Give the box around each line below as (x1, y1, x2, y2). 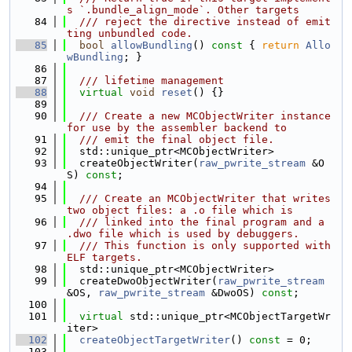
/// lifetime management (67, 75, 224, 86)
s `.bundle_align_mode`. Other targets (67, 4, 299, 16)
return (262, 39, 299, 51)
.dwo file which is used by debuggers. (67, 228, 299, 240)
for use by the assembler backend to (67, 122, 287, 134)
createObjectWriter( (67, 157, 199, 169)
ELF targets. (67, 251, 142, 263)
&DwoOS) (205, 287, 262, 299)
